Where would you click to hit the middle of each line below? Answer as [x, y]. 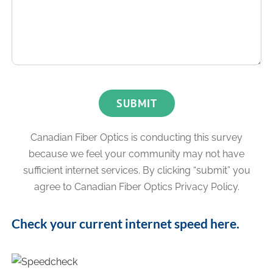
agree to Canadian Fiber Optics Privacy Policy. [136, 186]
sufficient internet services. [83, 170]
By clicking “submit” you [196, 170]
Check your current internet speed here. [126, 223]
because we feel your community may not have [136, 154]
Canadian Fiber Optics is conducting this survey [136, 137]
